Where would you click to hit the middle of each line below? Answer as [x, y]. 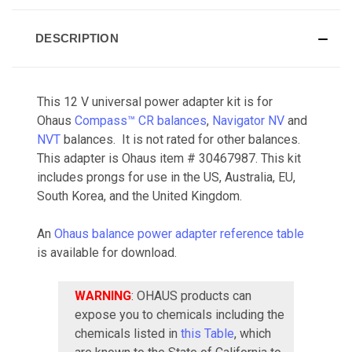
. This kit [278, 158]
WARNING [103, 295]
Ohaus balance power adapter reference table [179, 233]
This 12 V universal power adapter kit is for [155, 101]
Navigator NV [248, 120]
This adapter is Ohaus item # [118, 158]
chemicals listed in [128, 333]
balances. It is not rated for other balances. [180, 139]
